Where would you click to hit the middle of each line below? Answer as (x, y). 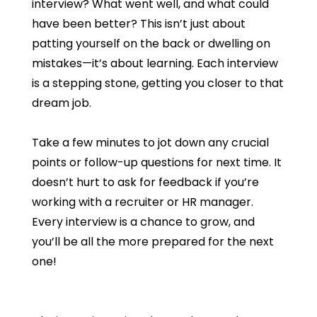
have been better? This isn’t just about (138, 24)
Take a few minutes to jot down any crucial (150, 143)
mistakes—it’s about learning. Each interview (155, 63)
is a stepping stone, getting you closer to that (157, 83)
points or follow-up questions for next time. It (156, 162)
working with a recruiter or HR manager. (142, 202)
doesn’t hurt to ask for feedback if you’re (145, 182)
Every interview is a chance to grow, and (143, 222)
